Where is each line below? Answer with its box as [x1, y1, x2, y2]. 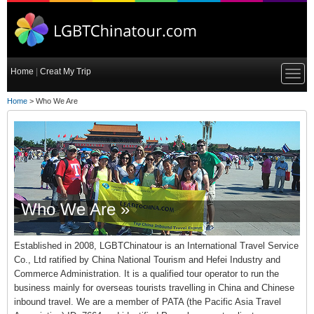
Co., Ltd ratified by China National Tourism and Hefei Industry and [13, 254, 280, 266]
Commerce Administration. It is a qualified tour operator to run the [13, 268, 279, 280]
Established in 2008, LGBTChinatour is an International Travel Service [13, 240, 299, 252]
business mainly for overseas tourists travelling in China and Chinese [13, 282, 294, 294]
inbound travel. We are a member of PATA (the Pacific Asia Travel [13, 296, 281, 308]
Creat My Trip [40, 66, 91, 76]
